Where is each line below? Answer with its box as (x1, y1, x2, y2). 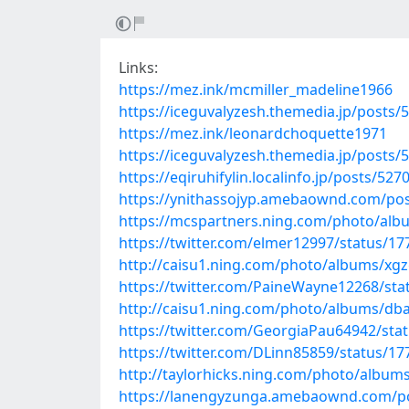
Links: (119, 58, 158, 78)
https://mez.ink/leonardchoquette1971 (119, 123, 387, 143)
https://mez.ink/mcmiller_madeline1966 (119, 79, 393, 100)
